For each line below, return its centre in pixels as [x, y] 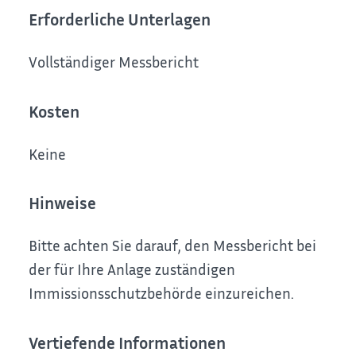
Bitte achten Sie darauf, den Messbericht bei [173, 246]
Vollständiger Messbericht [114, 62]
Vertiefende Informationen [128, 342]
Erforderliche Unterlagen [120, 20]
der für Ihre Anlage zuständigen [132, 269]
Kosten [54, 111]
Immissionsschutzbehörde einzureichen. [162, 293]
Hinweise [63, 203]
